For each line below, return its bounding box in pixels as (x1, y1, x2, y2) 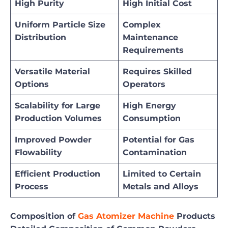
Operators (123, 79, 165, 90)
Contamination (123, 148, 187, 158)
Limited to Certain (123, 169, 201, 179)
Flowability (15, 148, 62, 158)
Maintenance (123, 33, 178, 43)
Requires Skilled (123, 67, 192, 77)
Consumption (123, 113, 181, 124)
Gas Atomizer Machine (78, 211, 174, 221)
